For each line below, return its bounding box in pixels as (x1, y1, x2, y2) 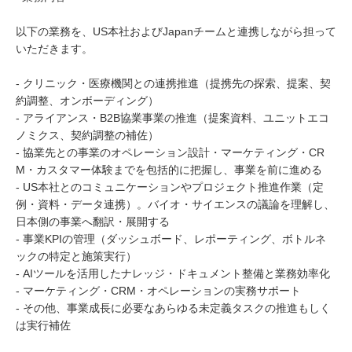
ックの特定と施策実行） (16, 250, 137, 262)
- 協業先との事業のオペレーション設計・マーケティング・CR (16, 146, 324, 159)
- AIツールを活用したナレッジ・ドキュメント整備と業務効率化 (16, 267, 330, 280)
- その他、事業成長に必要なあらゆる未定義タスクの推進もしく (16, 302, 331, 314)
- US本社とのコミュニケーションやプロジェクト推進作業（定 (16, 181, 324, 193)
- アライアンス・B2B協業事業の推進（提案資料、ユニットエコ (16, 112, 329, 124)
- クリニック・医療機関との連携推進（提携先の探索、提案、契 (16, 77, 331, 90)
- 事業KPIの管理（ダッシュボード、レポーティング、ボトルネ (16, 233, 326, 245)
